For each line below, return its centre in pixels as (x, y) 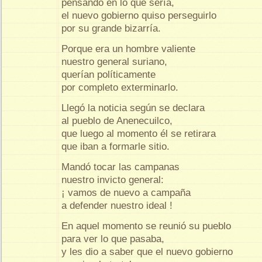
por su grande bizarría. (111, 29)
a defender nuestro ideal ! (117, 206)
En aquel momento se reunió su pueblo (148, 226)
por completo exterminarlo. (120, 88)
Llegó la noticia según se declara (135, 108)
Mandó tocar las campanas (122, 167)
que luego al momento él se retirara (140, 134)
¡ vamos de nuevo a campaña (127, 193)
